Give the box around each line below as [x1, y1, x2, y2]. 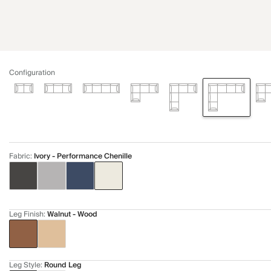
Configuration [9, 67, 55, 79]
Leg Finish [9, 208, 44, 221]
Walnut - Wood [47, 208, 97, 221]
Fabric [9, 150, 30, 163]
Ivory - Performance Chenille [34, 150, 132, 163]
